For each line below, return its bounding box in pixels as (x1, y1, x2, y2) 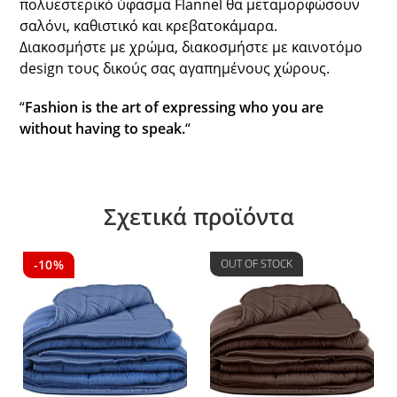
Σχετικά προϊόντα (103, 200, 294, 231)
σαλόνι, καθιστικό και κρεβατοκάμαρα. (19, 15, 278, 35)
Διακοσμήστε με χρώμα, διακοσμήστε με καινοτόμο (19, 36, 363, 57)
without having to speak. (19, 118, 186, 138)
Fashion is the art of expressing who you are (25, 97, 324, 117)
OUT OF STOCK (221, 255, 293, 271)
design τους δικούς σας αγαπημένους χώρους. (19, 58, 331, 78)
